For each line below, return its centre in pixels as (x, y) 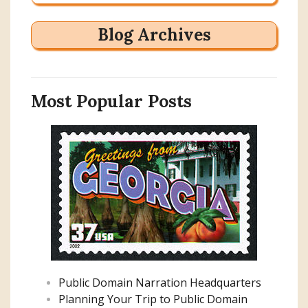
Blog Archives (154, 34)
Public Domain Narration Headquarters (160, 282)
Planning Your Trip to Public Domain (153, 299)
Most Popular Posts (111, 101)
